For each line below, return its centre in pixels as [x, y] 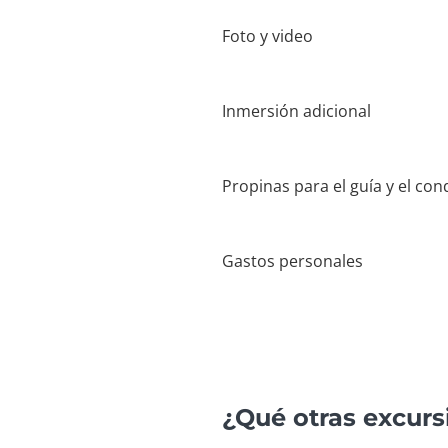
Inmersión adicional [296, 111]
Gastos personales [292, 261]
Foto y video [267, 36]
